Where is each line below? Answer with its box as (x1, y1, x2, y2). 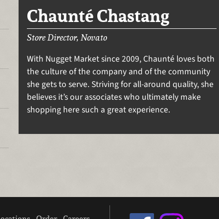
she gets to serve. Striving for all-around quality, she (27, 78, 214, 91)
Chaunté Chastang (27, 4, 170, 27)
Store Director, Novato (27, 31, 108, 43)
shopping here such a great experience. (27, 104, 171, 116)
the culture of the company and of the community (27, 66, 211, 78)
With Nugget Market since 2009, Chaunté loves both (27, 53, 215, 66)
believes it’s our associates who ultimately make (27, 91, 201, 104)
